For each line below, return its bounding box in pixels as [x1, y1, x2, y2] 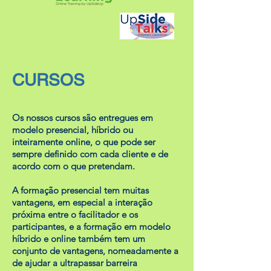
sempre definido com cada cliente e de [12, 148, 168, 160]
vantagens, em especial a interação [12, 197, 152, 208]
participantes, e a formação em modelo [12, 221, 171, 232]
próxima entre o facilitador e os [12, 209, 138, 220]
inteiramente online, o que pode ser [12, 136, 155, 148]
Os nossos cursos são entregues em [12, 112, 153, 123]
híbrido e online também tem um [12, 233, 145, 244]
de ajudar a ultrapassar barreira [12, 257, 137, 269]
